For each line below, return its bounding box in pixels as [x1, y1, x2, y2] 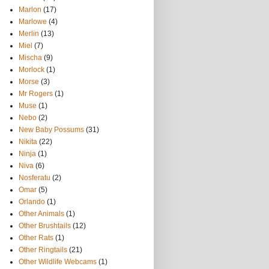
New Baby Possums [19, 125, 84, 134]
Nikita [19, 138, 37, 146]
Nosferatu [19, 174, 50, 182]
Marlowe [19, 17, 47, 26]
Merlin [19, 29, 39, 38]
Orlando [19, 198, 45, 206]
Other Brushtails [19, 222, 71, 230]
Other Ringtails [19, 246, 67, 254]
